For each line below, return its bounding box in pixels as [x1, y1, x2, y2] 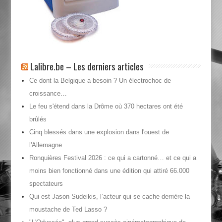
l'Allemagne [29, 141, 62, 149]
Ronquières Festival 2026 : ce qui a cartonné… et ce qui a [29, 154, 196, 162]
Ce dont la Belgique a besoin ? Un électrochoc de [29, 77, 171, 85]
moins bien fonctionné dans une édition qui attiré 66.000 [29, 167, 189, 175]
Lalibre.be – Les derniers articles [30, 59, 144, 73]
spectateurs [29, 180, 63, 188]
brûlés [29, 115, 47, 123]
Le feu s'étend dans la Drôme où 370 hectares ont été [29, 103, 183, 111]
